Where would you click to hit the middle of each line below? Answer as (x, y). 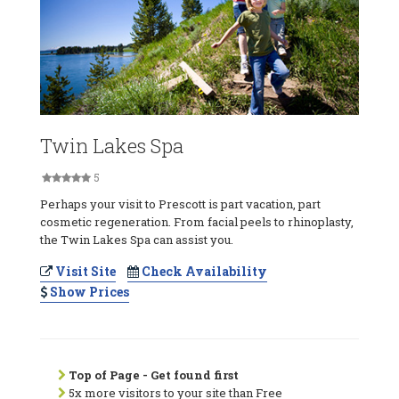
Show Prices (88, 291)
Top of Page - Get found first (154, 375)
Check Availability (203, 271)
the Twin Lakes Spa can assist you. (137, 239)
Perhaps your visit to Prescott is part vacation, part (180, 204)
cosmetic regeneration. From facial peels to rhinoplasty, (197, 221)
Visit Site (84, 271)
